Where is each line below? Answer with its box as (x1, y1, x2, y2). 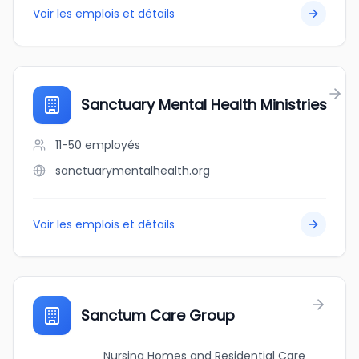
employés (85, 137, 140, 153)
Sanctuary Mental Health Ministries (81, 95, 327, 115)
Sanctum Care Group (81, 305, 235, 325)
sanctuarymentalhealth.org (55, 163, 210, 179)
